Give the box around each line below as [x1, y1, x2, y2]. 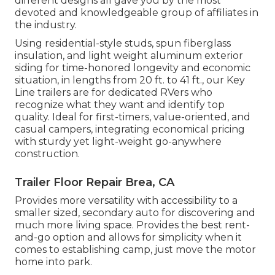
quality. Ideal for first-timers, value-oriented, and [15, 110, 250, 123]
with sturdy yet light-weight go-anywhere [15, 135, 222, 147]
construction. [15, 147, 80, 160]
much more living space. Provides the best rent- [15, 219, 250, 231]
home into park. [15, 255, 92, 268]
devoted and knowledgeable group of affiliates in [15, 6, 258, 18]
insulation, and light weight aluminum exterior [15, 49, 243, 61]
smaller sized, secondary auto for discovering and [15, 206, 255, 219]
